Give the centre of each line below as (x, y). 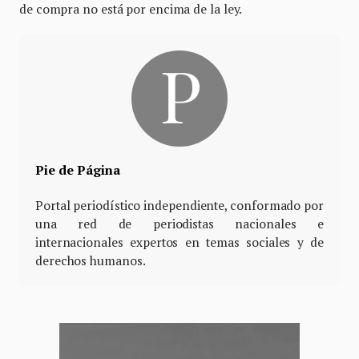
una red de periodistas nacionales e (179, 224)
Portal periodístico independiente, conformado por (179, 206)
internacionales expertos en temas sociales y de (179, 242)
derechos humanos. (91, 261)
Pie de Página (78, 170)
